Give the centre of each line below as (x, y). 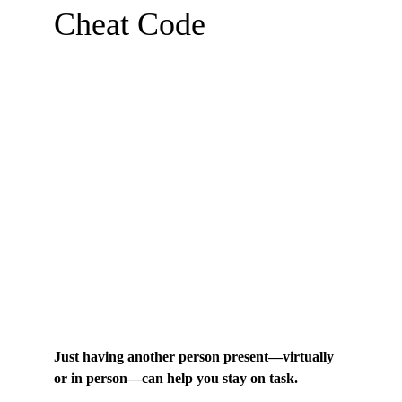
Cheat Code (130, 24)
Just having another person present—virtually (196, 356)
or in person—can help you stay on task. (176, 378)
